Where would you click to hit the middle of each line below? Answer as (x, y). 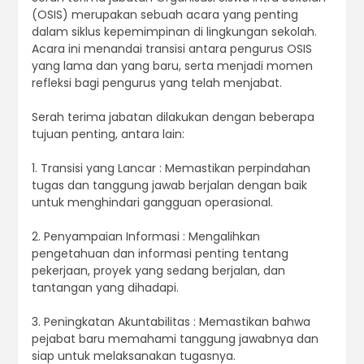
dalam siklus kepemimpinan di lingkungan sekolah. (174, 32)
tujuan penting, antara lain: (108, 134)
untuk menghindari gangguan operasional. (152, 203)
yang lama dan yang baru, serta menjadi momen (172, 66)
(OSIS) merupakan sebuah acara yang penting (165, 15)
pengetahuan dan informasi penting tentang (160, 254)
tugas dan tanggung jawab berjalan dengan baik (169, 186)
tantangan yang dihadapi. (105, 288)
